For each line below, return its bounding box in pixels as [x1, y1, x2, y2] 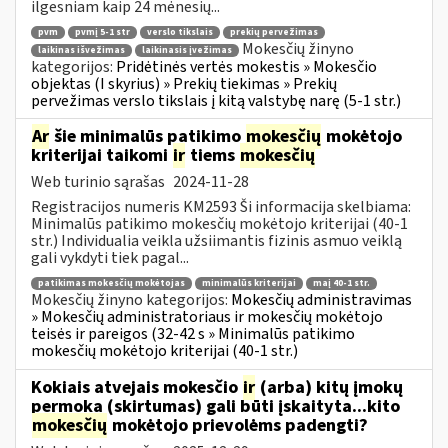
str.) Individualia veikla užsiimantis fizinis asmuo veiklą [31, 229, 402, 252]
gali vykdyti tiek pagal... [31, 246, 189, 269]
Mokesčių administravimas [231, 289, 412, 312]
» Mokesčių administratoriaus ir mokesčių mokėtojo [31, 306, 383, 329]
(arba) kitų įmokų [256, 374, 403, 400]
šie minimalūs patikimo [50, 123, 245, 149]
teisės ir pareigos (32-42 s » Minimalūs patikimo [31, 323, 355, 346]
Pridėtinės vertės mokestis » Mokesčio [116, 55, 377, 78]
